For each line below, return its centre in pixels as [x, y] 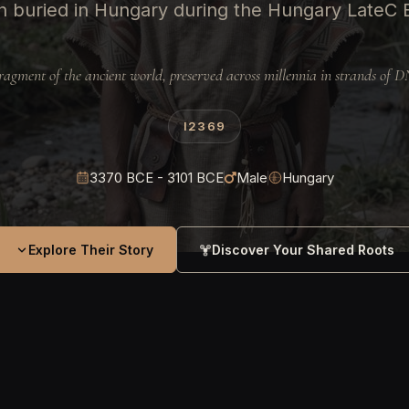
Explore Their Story [90, 250]
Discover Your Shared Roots [303, 250]
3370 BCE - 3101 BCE [156, 178]
